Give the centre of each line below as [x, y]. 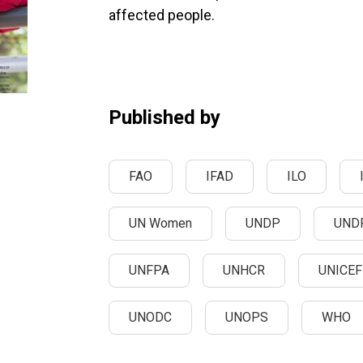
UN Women [160, 223]
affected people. [162, 15]
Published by [164, 117]
